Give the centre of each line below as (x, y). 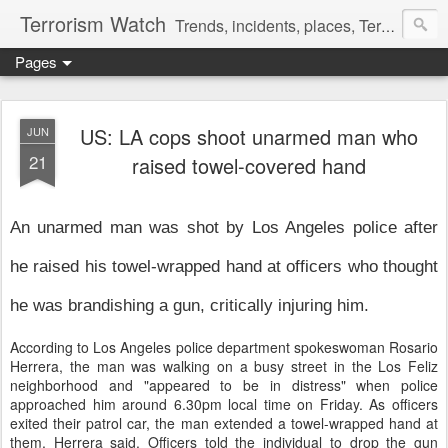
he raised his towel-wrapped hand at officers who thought (224, 266)
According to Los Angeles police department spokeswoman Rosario (224, 346)
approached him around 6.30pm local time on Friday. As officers (224, 403)
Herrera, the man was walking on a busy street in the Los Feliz (224, 365)
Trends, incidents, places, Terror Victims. (278, 25)
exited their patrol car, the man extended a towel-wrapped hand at (224, 422)
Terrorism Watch (93, 23)
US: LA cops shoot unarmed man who (249, 136)
